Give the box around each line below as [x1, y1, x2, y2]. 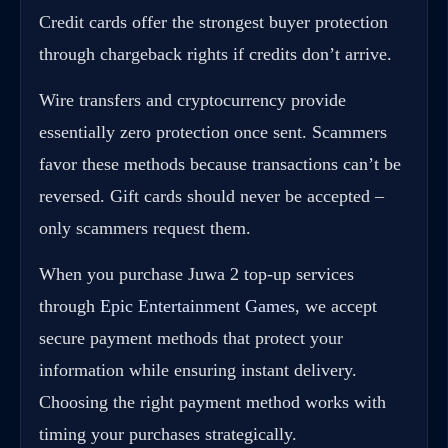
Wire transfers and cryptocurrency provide [39, 90, 346, 111]
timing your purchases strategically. [39, 424, 297, 445]
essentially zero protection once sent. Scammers [39, 122, 387, 143]
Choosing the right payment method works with [39, 392, 386, 413]
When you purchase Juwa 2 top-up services [39, 264, 354, 285]
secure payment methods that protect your [39, 328, 343, 349]
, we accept [295, 296, 377, 317]
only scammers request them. [39, 218, 251, 239]
